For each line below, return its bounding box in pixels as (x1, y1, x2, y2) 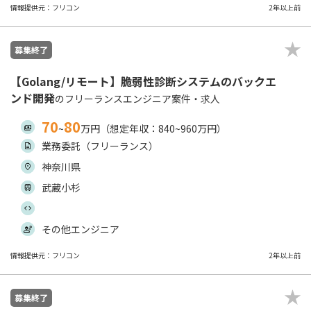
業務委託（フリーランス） (42, 139, 158, 153)
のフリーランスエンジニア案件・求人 (55, 92, 220, 106)
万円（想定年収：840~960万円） (81, 121, 226, 135)
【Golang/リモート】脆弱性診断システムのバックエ (10, 73, 276, 90)
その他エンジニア (42, 222, 119, 236)
